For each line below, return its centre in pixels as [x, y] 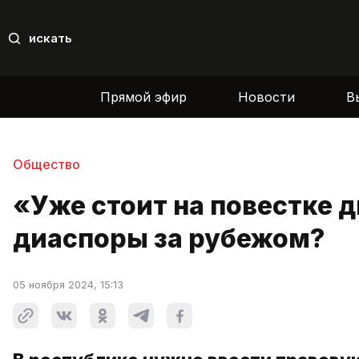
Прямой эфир [143, 97]
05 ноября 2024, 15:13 [68, 285]
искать [50, 38]
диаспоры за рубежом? [169, 239]
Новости [266, 97]
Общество [46, 164]
